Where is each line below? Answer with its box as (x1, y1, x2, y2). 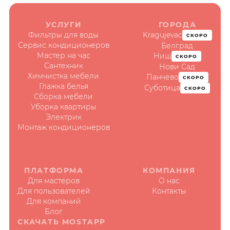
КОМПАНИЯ (142, 166, 196, 175)
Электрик (45, 112, 82, 121)
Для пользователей (17, 186, 90, 195)
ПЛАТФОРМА (24, 166, 84, 175)
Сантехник (44, 61, 83, 70)
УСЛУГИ (45, 20, 82, 29)
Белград (161, 41, 194, 50)
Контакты (151, 186, 186, 195)
